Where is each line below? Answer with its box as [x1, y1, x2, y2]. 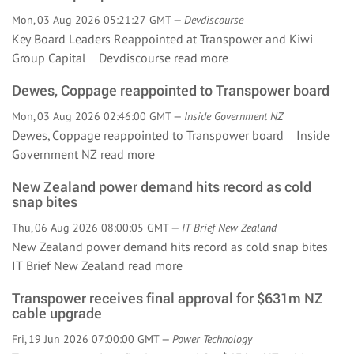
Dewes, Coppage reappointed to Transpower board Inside [12, 127, 330, 143]
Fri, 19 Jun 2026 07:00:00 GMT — [12, 332, 172, 346]
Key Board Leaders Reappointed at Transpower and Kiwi [12, 31, 313, 47]
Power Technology [172, 332, 252, 346]
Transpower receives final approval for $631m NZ [12, 288, 323, 307]
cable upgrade [12, 303, 102, 322]
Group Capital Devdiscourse [12, 50, 174, 66]
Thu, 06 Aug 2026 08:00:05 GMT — [12, 220, 182, 235]
